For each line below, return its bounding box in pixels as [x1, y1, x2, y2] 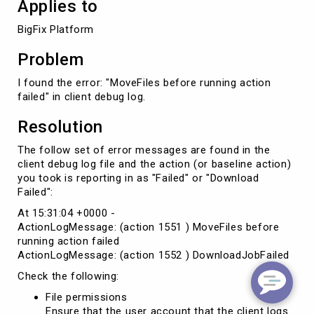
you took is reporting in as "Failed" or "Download [18, 171, 259, 184]
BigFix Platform [18, 22, 94, 36]
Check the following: [18, 269, 119, 282]
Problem [18, 49, 84, 69]
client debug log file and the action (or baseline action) [18, 157, 292, 170]
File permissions [46, 290, 128, 303]
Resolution [18, 116, 103, 137]
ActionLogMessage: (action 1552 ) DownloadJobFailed [18, 248, 289, 261]
